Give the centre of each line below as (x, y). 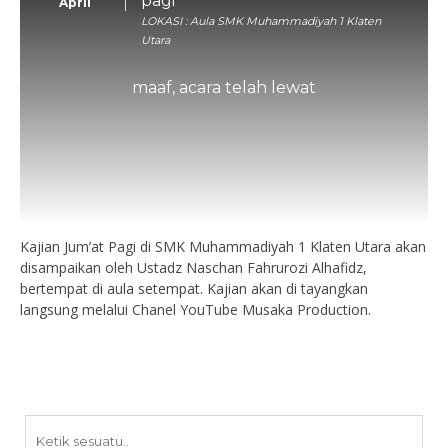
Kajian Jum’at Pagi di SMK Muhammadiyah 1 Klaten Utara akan (223, 246)
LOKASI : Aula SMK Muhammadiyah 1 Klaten (261, 21)
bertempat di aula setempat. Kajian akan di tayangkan (194, 288)
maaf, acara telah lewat (224, 87)
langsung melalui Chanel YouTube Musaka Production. (195, 309)
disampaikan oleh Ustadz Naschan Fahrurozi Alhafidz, (193, 267)
